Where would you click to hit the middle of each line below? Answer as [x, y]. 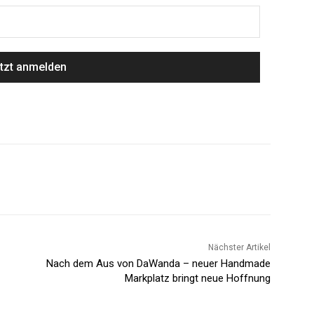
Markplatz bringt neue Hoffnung [197, 279]
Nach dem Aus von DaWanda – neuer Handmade [158, 264]
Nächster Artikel [239, 248]
